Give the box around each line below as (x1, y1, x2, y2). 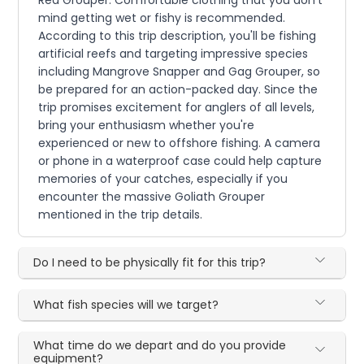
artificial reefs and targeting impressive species (38, 45, 309, 62)
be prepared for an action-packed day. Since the (38, 81, 318, 97)
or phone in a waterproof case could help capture (38, 153, 323, 169)
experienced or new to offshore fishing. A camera (38, 135, 321, 151)
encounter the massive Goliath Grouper (38, 188, 266, 205)
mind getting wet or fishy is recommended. (38, 10, 286, 26)
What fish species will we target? (33, 297, 219, 313)
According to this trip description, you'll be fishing (38, 28, 317, 44)
